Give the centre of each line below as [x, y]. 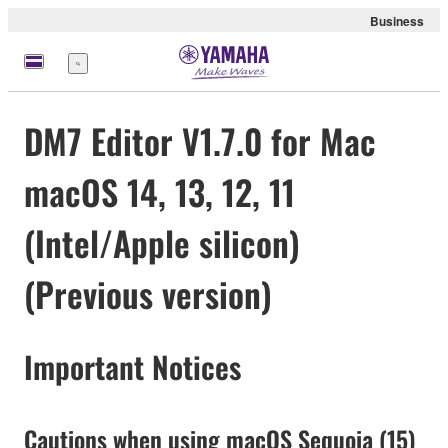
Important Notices [132, 367]
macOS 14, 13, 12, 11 [159, 192]
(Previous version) [148, 294]
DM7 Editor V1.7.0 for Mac [200, 141]
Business [397, 21]
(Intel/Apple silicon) [162, 243]
